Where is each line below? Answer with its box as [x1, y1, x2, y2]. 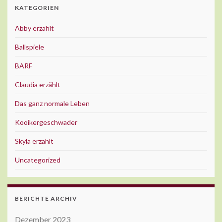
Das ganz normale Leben [15, 99, 90, 108]
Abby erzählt [15, 24, 54, 33]
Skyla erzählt [15, 137, 54, 146]
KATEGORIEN [15, 4, 59, 12]
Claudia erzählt [15, 80, 60, 89]
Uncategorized [15, 156, 60, 165]
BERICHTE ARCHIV [15, 195, 77, 203]
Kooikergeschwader [15, 118, 77, 127]
